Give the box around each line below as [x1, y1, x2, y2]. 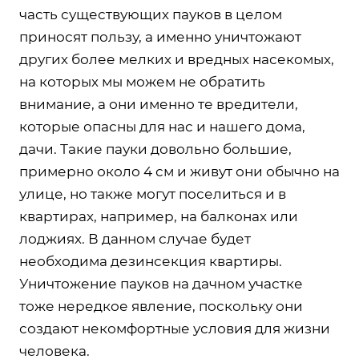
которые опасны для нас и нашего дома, [19, 118, 305, 135]
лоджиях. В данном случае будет [19, 230, 251, 247]
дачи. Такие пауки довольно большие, [19, 140, 292, 157]
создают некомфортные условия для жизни [19, 320, 330, 337]
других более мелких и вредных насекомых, [19, 50, 334, 67]
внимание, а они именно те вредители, [19, 95, 298, 112]
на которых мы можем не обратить [19, 73, 265, 90]
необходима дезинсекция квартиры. [19, 252, 282, 269]
